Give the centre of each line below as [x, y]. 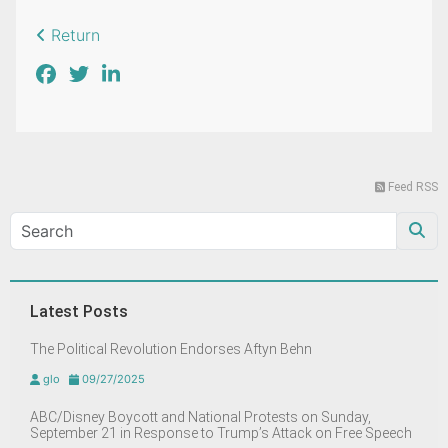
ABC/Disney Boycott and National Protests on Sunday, [200, 417]
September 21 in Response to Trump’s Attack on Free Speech [221, 433]
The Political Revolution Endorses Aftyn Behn [171, 349]
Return [73, 35]
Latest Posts [79, 312]
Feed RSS [413, 187]
